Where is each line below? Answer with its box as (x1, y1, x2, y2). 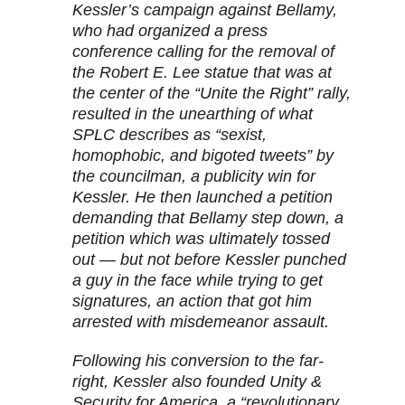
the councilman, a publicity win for (72, 167, 316, 186)
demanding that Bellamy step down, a (72, 209, 344, 228)
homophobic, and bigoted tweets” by (72, 146, 334, 165)
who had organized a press (72, 22, 268, 41)
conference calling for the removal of (72, 42, 334, 61)
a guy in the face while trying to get (72, 271, 323, 290)
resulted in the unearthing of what (72, 105, 313, 124)
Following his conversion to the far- (72, 352, 324, 371)
